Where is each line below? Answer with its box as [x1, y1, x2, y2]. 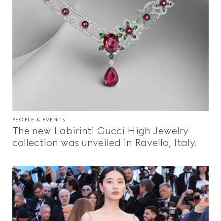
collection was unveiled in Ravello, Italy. [12, 137, 197, 149]
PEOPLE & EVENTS [12, 116, 65, 123]
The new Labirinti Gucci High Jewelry [12, 125, 188, 137]
